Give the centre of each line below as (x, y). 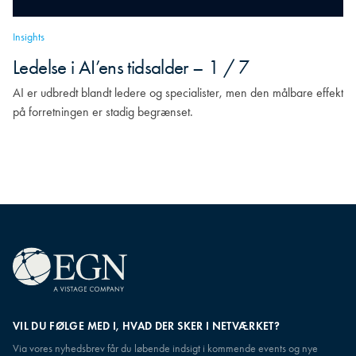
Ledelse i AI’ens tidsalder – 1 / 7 (131, 67)
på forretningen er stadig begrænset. (103, 112)
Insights (29, 37)
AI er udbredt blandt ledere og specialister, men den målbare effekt (178, 93)
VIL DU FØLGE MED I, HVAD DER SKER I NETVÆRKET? (147, 326)
